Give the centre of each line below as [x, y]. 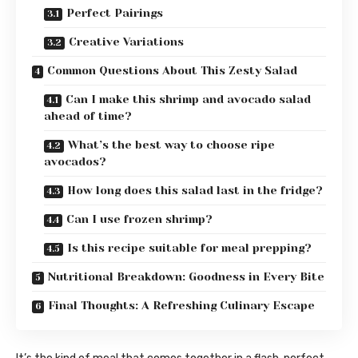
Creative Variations [126, 42]
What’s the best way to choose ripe [171, 145]
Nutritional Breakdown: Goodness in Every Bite [186, 277]
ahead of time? [88, 116]
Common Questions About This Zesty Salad [172, 71]
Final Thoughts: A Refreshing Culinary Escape [181, 306]
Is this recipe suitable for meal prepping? [189, 248]
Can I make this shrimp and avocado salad [188, 99]
